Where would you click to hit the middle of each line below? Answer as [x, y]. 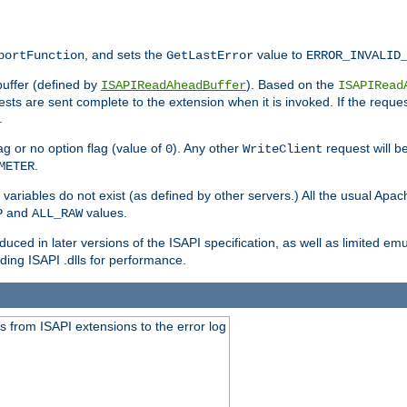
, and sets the [125, 54]
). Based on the [292, 84]
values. [105, 212]
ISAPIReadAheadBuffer [174, 85]
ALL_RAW [57, 213]
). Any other [208, 148]
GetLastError [210, 55]
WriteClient [283, 149]
